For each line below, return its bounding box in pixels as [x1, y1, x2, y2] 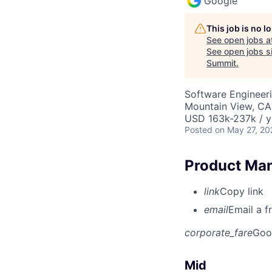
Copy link [220, 185, 263, 197]
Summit [206, 57, 236, 68]
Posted [185, 124, 212, 135]
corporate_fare [185, 226, 253, 239]
